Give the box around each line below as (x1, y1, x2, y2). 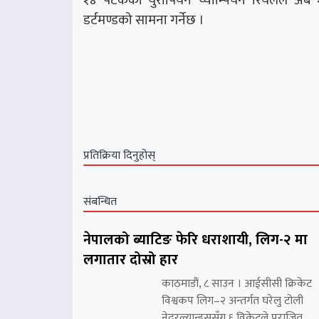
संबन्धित (83, 192, 117, 211)
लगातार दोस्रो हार (83, 247, 178, 272)
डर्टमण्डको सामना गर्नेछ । (83, 8, 204, 31)
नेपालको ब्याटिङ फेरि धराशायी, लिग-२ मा (83, 227, 308, 252)
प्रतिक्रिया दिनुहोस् (83, 145, 155, 165)
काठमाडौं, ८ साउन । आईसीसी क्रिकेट (162, 273, 312, 293)
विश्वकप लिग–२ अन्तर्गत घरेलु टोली (162, 291, 303, 310)
